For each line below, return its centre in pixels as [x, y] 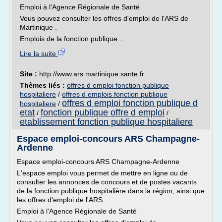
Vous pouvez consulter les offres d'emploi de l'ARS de [104, 18]
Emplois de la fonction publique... [72, 39]
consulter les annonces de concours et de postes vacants [107, 182]
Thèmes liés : [43, 85]
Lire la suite [39, 54]
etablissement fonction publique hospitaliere [106, 122]
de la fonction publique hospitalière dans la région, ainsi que [111, 191]
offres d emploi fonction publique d [130, 103]
